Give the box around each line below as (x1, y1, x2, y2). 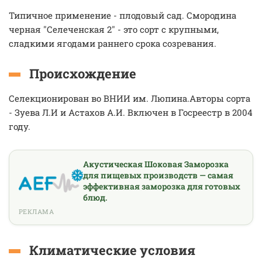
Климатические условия (29, 242, 195, 258)
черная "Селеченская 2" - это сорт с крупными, (9, 23, 219, 35)
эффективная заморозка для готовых (82, 181, 240, 192)
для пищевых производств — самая (82, 170, 233, 181)
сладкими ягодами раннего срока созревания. (9, 37, 216, 49)
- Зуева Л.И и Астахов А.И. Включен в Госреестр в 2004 (9, 106, 253, 118)
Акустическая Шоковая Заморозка (82, 158, 229, 170)
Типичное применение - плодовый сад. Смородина (9, 9, 236, 21)
